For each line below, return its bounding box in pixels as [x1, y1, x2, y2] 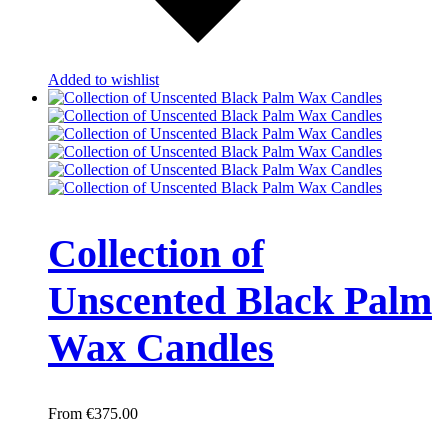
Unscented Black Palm [48, 278, 432, 324]
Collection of [48, 231, 264, 277]
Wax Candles [48, 325, 274, 371]
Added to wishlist [48, 71, 159, 89]
